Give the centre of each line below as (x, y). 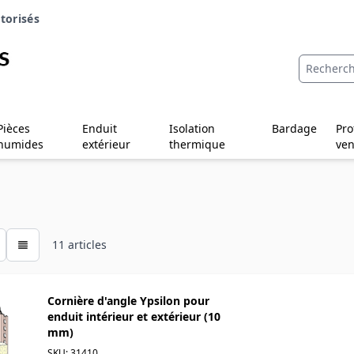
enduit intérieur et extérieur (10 (134, 316)
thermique (198, 144)
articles (86, 244)
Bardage (294, 128)
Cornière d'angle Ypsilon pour (128, 300)
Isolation (192, 128)
